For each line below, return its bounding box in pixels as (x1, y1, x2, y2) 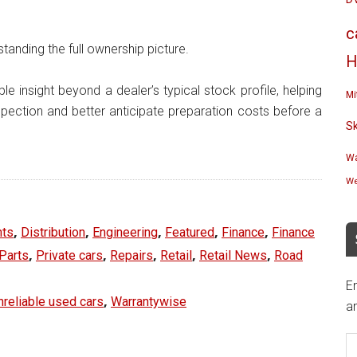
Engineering (92, 225, 158, 240)
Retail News (199, 248, 267, 263)
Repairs (110, 248, 153, 263)
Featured (165, 225, 214, 240)
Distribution (21, 225, 85, 240)
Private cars (36, 248, 103, 263)
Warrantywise (111, 294, 186, 309)
